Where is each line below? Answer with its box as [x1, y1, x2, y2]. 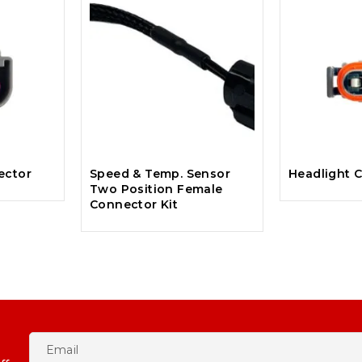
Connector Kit [90, 197, 179, 212]
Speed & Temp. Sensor [90, 166, 230, 181]
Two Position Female [90, 182, 223, 196]
